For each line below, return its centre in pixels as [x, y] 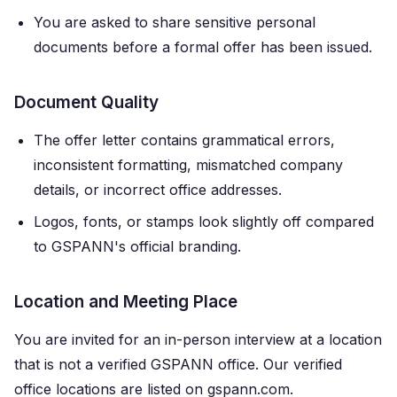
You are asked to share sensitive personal [175, 22]
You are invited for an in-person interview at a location [198, 339]
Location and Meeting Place [126, 302]
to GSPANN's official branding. [137, 246]
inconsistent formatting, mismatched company [188, 165]
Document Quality [86, 102]
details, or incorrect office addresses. [158, 190]
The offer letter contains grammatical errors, [184, 140]
